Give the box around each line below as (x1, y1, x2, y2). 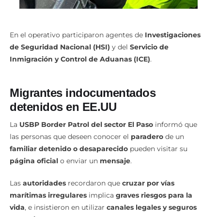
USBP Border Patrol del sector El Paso (19, 120, 153, 129)
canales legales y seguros (107, 203, 197, 212)
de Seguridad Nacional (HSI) (10, 42, 110, 51)
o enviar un (58, 156, 100, 166)
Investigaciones (145, 30, 201, 39)
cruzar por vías (122, 179, 174, 188)
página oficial (10, 156, 58, 166)
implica (87, 191, 116, 200)
